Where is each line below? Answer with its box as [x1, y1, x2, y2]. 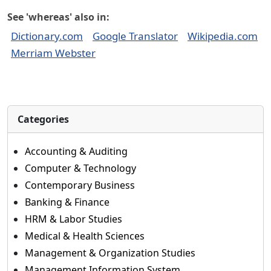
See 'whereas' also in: [7, 10, 109, 24]
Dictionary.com [11, 29, 83, 43]
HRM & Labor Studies [25, 212, 122, 226]
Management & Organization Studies [25, 246, 195, 260]
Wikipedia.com [188, 29, 258, 43]
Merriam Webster [11, 46, 96, 60]
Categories [18, 113, 69, 126]
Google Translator [93, 29, 178, 43]
